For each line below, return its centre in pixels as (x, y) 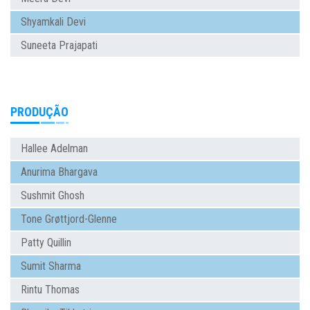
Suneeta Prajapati (59, 46)
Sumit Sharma (51, 266)
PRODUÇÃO (39, 112)
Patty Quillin (46, 243)
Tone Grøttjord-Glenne (69, 219)
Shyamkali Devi (53, 22)
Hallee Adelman (54, 149)
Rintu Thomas (50, 290)
